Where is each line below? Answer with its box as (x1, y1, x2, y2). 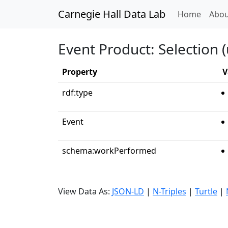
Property (62, 66, 97, 77)
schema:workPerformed (62, 145, 156, 156)
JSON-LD (112, 186, 144, 197)
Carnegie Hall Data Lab (58, 7, 165, 21)
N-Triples (153, 186, 186, 197)
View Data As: (58, 186, 112, 197)
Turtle (195, 186, 217, 197)
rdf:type (62, 87, 93, 98)
